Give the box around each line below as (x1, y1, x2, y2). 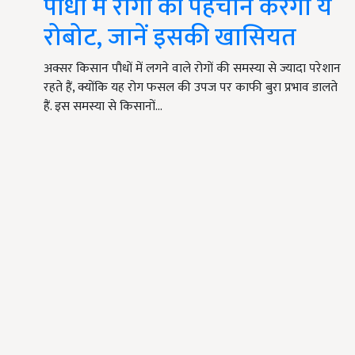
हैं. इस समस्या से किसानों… (44, 96, 162, 118)
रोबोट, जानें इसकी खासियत (44, 17, 296, 59)
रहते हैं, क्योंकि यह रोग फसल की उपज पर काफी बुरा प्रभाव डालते (44, 77, 338, 99)
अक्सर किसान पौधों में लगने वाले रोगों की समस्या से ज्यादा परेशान (44, 58, 341, 80)
